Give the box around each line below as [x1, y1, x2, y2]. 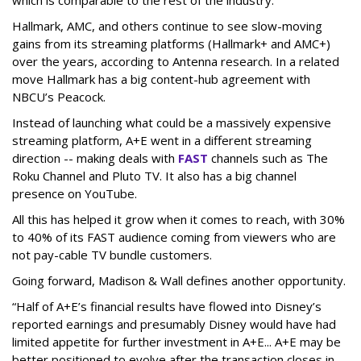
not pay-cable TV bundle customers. [12, 247, 212, 263]
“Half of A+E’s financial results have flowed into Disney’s [12, 298, 322, 315]
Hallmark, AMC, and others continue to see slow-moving [12, 18, 322, 35]
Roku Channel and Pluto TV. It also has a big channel [12, 168, 297, 185]
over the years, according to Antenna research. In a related [12, 53, 339, 70]
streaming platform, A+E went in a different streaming [12, 132, 312, 149]
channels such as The [208, 150, 328, 167]
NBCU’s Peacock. [12, 89, 106, 106]
